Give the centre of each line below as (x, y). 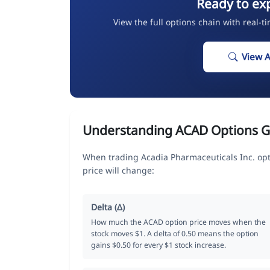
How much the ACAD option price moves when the (178, 222)
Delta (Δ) (108, 207)
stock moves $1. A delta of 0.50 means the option (175, 233)
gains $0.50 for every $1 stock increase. (159, 245)
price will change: (118, 170)
